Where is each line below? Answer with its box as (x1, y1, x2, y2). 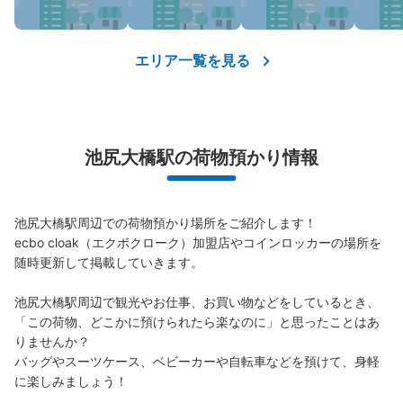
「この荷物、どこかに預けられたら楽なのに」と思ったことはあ (14, 314, 380, 330)
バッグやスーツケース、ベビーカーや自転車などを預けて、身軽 (14, 354, 380, 370)
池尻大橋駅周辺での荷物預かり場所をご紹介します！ (14, 215, 317, 231)
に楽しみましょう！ (14, 373, 128, 390)
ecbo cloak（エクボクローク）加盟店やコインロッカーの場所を (14, 235, 381, 251)
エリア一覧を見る (135, 51, 250, 70)
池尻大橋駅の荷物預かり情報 (85, 147, 318, 169)
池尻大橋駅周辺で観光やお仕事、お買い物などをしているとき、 (14, 294, 380, 310)
